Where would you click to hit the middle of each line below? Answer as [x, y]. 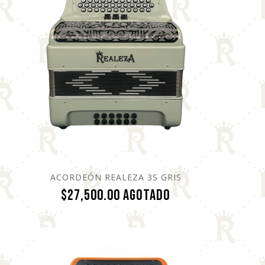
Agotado [147, 195]
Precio [188, 195]
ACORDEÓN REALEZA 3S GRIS [116, 177]
